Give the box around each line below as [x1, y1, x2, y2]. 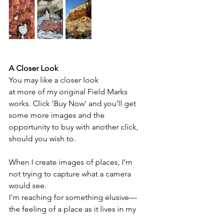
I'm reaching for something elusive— [9, 193, 137, 202]
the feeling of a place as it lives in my [9, 204, 138, 214]
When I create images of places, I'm [9, 157, 134, 167]
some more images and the [9, 110, 107, 120]
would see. [9, 181, 48, 191]
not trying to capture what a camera [9, 169, 133, 179]
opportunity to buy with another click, [9, 122, 140, 132]
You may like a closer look [9, 75, 101, 85]
